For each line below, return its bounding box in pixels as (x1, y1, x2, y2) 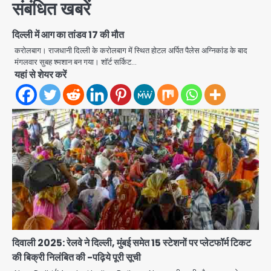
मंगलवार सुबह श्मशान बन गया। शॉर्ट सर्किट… (15, 56, 137, 68)
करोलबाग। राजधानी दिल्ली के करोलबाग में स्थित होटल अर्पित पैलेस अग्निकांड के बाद (15, 44, 247, 56)
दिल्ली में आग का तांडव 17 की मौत (12, 27, 124, 42)
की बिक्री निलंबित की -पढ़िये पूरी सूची (12, 250, 141, 264)
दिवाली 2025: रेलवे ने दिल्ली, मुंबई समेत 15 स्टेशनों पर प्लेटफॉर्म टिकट (12, 235, 251, 250)
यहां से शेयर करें (15, 67, 67, 82)
